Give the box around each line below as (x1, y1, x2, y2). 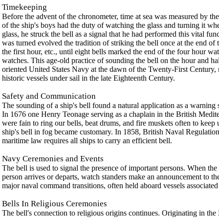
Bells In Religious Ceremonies (2, 199, 107, 208)
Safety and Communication (2, 91, 96, 101)
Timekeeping (2, 2, 47, 12)
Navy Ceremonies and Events (2, 154, 104, 163)
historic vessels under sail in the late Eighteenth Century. (2, 74, 175, 82)
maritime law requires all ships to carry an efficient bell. (2, 136, 172, 145)
